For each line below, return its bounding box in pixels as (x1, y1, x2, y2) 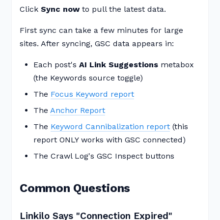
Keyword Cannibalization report (51, 122, 170, 131)
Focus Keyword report (51, 89, 134, 99)
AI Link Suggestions (79, 60, 158, 69)
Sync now (41, 4, 80, 14)
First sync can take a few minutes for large (20, 26, 183, 35)
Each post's (33, 60, 79, 69)
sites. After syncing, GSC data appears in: (20, 39, 174, 48)
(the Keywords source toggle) (33, 73, 143, 82)
